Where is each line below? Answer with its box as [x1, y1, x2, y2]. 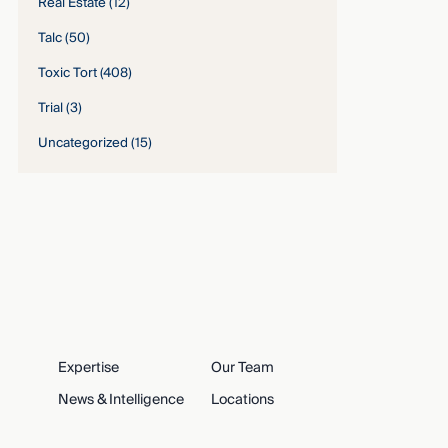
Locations [210, 388, 274, 413]
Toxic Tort [38, 62, 98, 85]
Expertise [57, 356, 119, 381]
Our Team [210, 356, 274, 381]
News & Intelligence [57, 388, 184, 413]
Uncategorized [38, 132, 129, 155]
